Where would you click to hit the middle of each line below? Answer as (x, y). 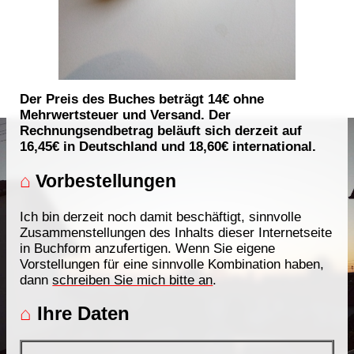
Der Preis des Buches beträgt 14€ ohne (142, 99)
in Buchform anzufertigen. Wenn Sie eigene (148, 249)
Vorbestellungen (104, 181)
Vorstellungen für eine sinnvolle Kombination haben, (172, 264)
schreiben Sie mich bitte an (133, 280)
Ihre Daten (81, 314)
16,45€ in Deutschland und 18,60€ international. (168, 147)
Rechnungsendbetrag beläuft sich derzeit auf (161, 131)
